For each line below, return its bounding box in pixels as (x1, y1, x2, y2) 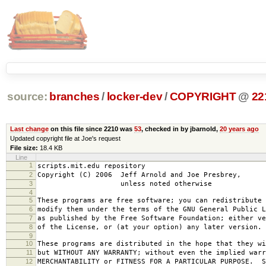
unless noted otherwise (37, 179, 212, 188)
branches (49, 90, 100, 103)
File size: (9, 144, 38, 151)
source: (7, 90, 47, 103)
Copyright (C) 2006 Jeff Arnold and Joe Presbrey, (37, 170, 241, 179)
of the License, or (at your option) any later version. (37, 223, 262, 231)
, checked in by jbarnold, (141, 125, 220, 132)
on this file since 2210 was (48, 125, 134, 132)
